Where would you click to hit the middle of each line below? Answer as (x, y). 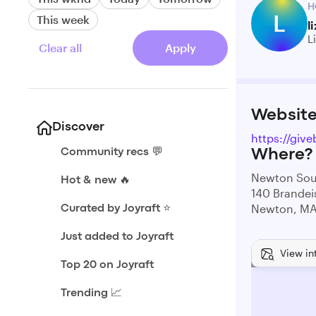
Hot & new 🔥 (96, 181)
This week (63, 19)
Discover (78, 127)
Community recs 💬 (112, 152)
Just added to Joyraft (117, 237)
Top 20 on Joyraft (107, 265)
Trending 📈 (91, 293)
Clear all (60, 48)
